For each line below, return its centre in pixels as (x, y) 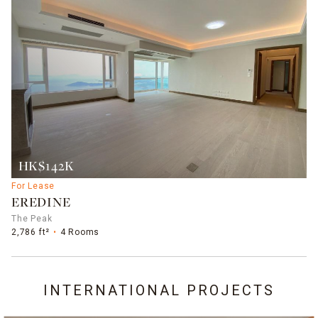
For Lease (33, 186)
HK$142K (46, 167)
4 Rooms (80, 232)
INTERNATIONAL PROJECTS (159, 290)
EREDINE (41, 203)
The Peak (32, 218)
